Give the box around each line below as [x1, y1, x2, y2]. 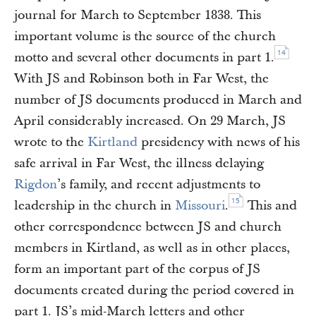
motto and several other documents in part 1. [14, 49, 274, 66]
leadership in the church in [14, 197, 175, 214]
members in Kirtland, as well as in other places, [14, 239, 290, 257]
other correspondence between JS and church [14, 218, 281, 236]
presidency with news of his [138, 133, 300, 151]
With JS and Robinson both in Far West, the [14, 70, 269, 87]
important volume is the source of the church [14, 28, 276, 45]
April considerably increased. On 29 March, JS [14, 112, 286, 130]
